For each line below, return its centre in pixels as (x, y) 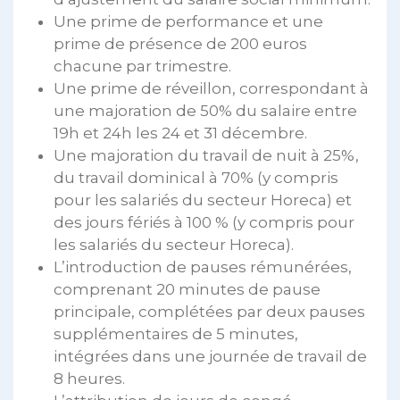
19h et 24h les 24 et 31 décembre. (180, 133)
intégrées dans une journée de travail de (210, 356)
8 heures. (89, 378)
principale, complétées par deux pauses (209, 311)
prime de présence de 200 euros (180, 43)
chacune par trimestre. (142, 66)
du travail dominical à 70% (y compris (196, 177)
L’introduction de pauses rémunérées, (203, 267)
